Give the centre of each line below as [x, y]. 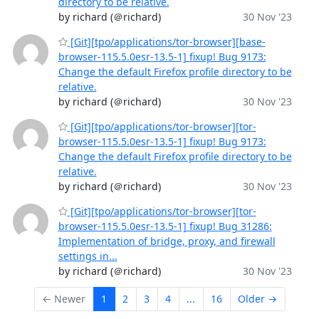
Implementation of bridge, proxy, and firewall [167, 241]
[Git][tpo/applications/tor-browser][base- [166, 42]
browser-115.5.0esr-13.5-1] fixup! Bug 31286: [165, 226]
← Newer [64, 299]
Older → [257, 299]
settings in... [88, 256]
